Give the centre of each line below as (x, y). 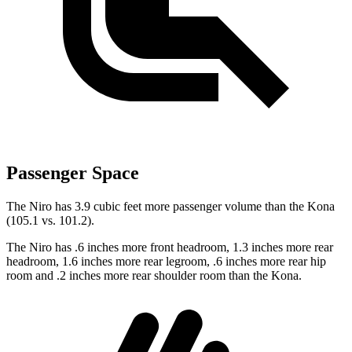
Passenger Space (73, 173)
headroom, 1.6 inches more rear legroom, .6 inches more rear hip (166, 262)
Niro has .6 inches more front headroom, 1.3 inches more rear (181, 247)
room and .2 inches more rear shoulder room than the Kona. (154, 276)
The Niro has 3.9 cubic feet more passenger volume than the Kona (170, 207)
